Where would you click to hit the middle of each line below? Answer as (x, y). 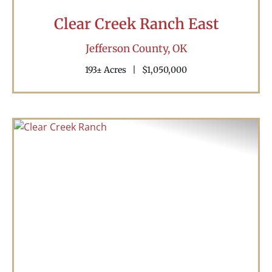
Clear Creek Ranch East (136, 24)
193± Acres (106, 70)
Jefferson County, (129, 48)
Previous (55, 221)
